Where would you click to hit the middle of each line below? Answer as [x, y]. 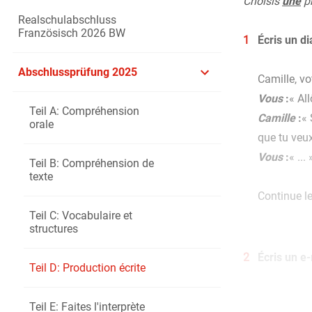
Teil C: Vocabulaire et [80, 216]
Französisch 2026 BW [71, 33]
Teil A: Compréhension [84, 111]
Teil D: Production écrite [87, 268]
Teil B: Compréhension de [91, 163]
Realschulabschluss [67, 20]
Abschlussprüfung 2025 [77, 72]
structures [53, 229]
